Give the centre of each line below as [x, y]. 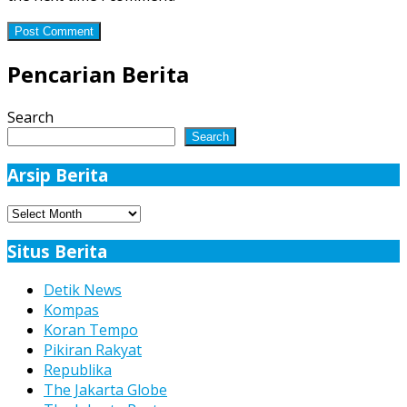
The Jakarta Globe [105, 389]
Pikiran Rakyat [93, 349]
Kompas [71, 309]
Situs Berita [57, 252]
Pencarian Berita [98, 74]
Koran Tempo [91, 329]
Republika [78, 369]
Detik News [83, 289]
